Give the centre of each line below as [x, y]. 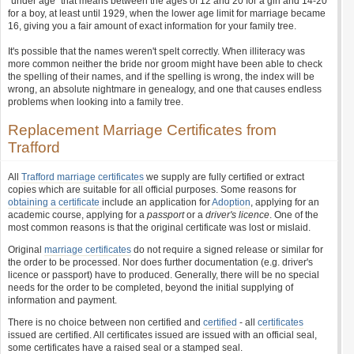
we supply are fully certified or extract [224, 177]
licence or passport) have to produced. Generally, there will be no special [164, 275]
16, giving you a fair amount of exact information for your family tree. [152, 26]
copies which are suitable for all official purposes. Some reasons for [152, 190]
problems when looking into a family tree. [96, 102]
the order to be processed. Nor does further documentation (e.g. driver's [160, 262]
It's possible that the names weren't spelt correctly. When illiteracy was [156, 51]
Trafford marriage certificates [83, 177]
